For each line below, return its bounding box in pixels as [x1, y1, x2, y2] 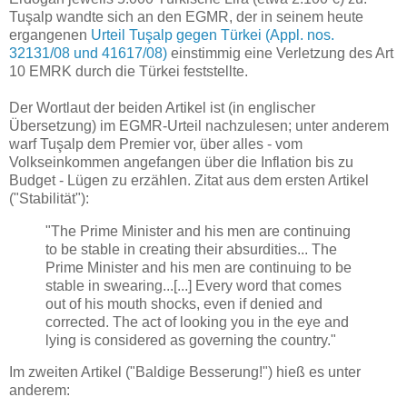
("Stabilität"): [9, 190, 89, 206]
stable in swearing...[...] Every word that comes [45, 277, 342, 293]
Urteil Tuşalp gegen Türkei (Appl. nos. [91, 26, 334, 43]
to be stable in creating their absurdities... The [45, 241, 337, 257]
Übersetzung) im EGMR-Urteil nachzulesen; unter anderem [9, 117, 389, 134]
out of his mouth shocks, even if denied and [45, 295, 323, 312]
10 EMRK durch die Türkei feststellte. [9, 63, 248, 79]
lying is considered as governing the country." [45, 332, 336, 348]
